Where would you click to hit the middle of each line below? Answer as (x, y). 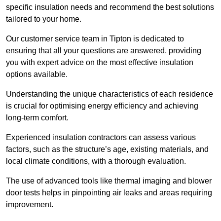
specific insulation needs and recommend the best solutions (110, 7)
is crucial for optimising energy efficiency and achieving (102, 106)
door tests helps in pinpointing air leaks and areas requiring (109, 193)
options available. (37, 74)
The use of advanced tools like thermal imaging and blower (109, 181)
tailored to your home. (45, 19)
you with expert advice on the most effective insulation (100, 63)
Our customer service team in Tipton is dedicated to (95, 39)
